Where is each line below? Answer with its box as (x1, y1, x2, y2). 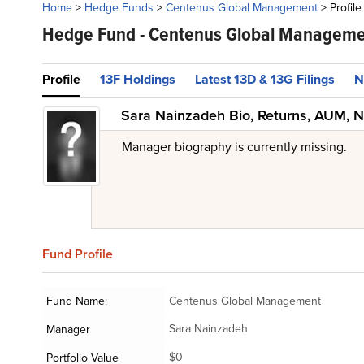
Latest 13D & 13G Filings (195, 70, 335, 89)
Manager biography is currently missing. (122, 137, 347, 156)
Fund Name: (46, 292, 107, 310)
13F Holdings (100, 70, 175, 89)
